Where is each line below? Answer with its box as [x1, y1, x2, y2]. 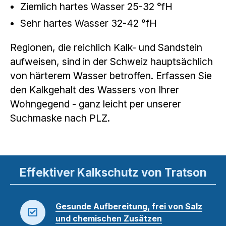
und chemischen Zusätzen [55, 213, 162, 223]
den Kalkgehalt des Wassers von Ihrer [10, 83, 179, 96]
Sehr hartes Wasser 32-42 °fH [20, 17, 157, 29]
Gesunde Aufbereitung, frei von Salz [55, 201, 202, 211]
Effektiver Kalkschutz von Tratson [19, 165, 207, 179]
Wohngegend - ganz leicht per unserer [10, 97, 181, 110]
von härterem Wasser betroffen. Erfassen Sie [10, 69, 212, 82]
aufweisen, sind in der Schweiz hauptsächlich [10, 55, 213, 68]
